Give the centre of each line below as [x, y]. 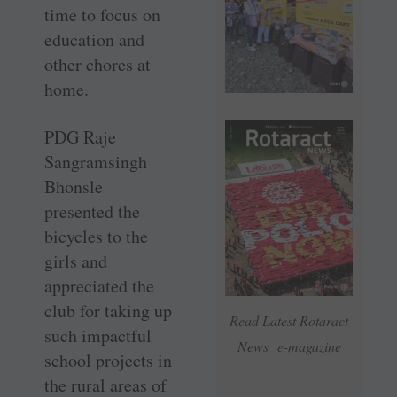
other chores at [97, 65]
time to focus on [102, 15]
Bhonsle [74, 187]
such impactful [98, 336]
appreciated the [99, 286]
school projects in [108, 361]
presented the [92, 212]
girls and [76, 261]
